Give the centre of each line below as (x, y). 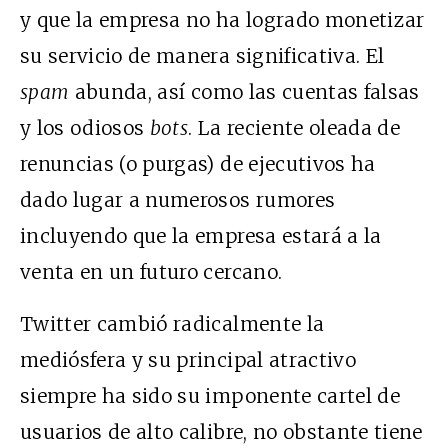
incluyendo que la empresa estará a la (201, 235)
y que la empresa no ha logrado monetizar (222, 19)
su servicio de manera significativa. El (202, 55)
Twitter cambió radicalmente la (172, 323)
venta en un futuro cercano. (151, 271)
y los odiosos (85, 127)
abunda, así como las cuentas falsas (244, 91)
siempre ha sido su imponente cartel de (210, 395)
